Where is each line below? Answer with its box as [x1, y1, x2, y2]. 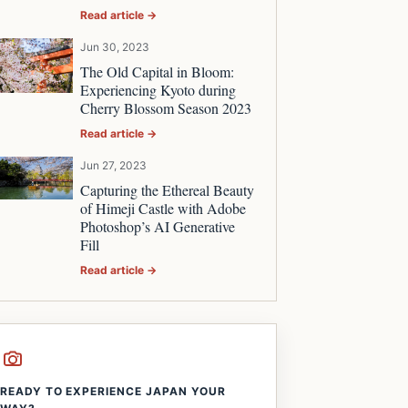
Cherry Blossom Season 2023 [79, 97, 251, 117]
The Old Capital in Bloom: [79, 61, 234, 81]
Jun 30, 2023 [79, 39, 149, 54]
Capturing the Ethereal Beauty [79, 179, 254, 199]
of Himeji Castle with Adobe [79, 198, 246, 218]
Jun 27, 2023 [79, 158, 147, 172]
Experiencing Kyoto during [79, 79, 236, 99]
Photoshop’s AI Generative [79, 216, 235, 236]
